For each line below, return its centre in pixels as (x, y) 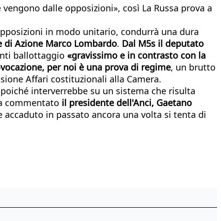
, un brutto (193, 67)
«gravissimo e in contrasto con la (136, 55)
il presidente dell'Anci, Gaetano (127, 102)
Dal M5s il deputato (163, 43)
